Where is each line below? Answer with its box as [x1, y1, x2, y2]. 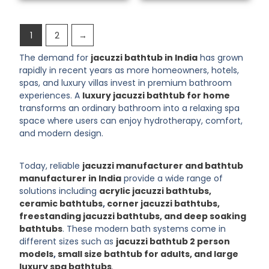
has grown [198, 52, 244, 64]
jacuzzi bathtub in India [91, 52, 198, 64]
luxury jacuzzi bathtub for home [82, 89, 231, 102]
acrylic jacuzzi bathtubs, [99, 184, 212, 197]
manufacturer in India [19, 172, 122, 184]
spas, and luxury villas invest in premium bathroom [19, 77, 232, 89]
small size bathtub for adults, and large [58, 247, 239, 260]
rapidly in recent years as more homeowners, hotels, [19, 64, 240, 77]
